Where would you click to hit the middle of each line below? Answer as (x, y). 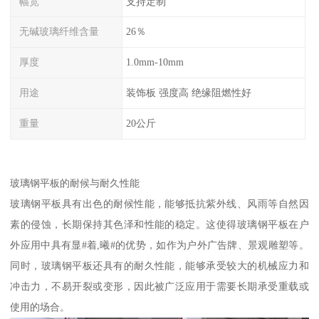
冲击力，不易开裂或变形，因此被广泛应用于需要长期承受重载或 (159, 287)
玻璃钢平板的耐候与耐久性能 (75, 183)
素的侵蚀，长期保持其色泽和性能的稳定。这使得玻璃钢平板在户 (159, 225)
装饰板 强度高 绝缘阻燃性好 (188, 93)
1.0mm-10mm (155, 62)
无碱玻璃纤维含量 (59, 32)
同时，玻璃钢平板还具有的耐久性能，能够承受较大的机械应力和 (159, 266)
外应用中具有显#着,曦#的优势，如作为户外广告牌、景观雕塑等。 (159, 245)
